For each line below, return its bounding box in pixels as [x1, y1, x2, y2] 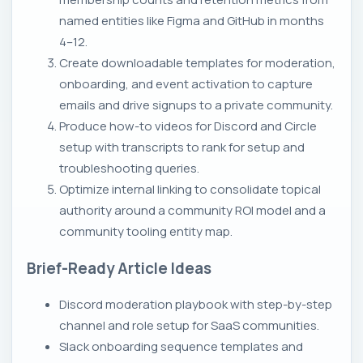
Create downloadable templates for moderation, [59, 54, 335, 72]
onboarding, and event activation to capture [59, 75, 313, 93]
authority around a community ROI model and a [59, 202, 326, 220]
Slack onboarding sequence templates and [59, 337, 303, 355]
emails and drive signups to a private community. [59, 96, 333, 114]
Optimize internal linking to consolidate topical [59, 181, 321, 199]
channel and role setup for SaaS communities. [59, 316, 319, 334]
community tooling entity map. [59, 223, 233, 241]
